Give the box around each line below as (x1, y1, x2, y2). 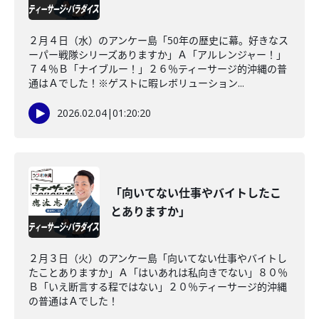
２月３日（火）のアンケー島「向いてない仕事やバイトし (28, 251, 287, 265)
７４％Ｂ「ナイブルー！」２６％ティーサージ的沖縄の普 (28, 62, 287, 75)
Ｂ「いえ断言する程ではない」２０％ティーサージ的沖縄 (28, 280, 287, 293)
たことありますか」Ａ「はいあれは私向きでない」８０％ (28, 266, 288, 279)
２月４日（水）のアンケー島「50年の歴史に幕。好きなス (28, 33, 288, 47)
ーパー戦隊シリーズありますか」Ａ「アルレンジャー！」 (28, 48, 286, 61)
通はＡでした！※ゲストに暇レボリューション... (28, 76, 244, 90)
